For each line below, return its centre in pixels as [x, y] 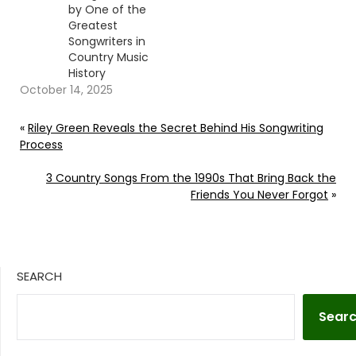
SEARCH [39, 277]
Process [41, 145]
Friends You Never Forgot [259, 195]
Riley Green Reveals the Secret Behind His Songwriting [176, 128]
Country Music [108, 58]
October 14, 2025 [66, 90]
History [87, 74]
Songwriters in [106, 42]
